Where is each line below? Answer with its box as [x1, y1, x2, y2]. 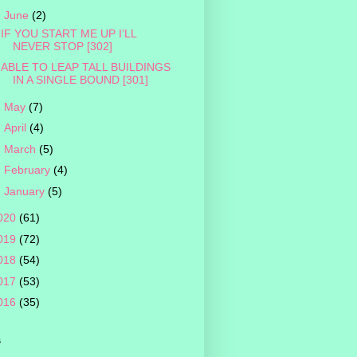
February [3, 163, 53, 177]
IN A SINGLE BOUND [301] [12, 73, 148, 87]
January [3, 184, 48, 198]
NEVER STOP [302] [12, 39, 112, 53]
